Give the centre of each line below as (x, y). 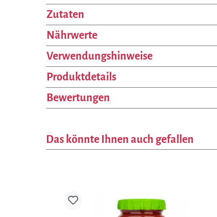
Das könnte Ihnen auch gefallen (120, 139)
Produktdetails (81, 77)
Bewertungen (78, 98)
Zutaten (65, 14)
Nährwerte (72, 35)
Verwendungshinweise (100, 56)
